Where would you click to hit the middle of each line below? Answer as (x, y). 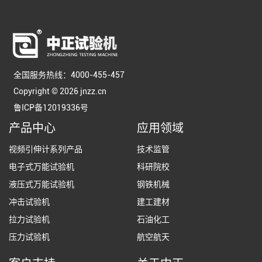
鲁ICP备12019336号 (51, 108)
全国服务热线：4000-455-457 (69, 75)
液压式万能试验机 (42, 184)
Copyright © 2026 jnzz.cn (60, 91)
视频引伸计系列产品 (46, 149)
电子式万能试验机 (42, 167)
